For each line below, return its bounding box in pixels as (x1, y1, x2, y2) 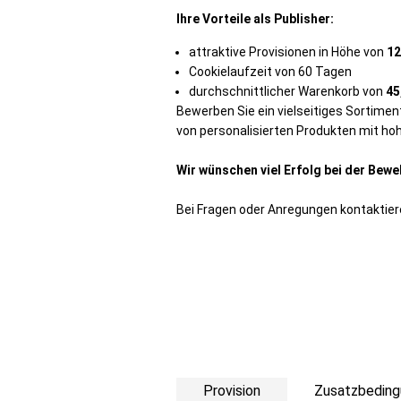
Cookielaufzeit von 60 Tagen (189, 64, 352, 79)
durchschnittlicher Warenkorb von (189, 84, 386, 98)
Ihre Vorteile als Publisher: (176, 12, 334, 26)
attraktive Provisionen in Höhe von (189, 45, 387, 59)
